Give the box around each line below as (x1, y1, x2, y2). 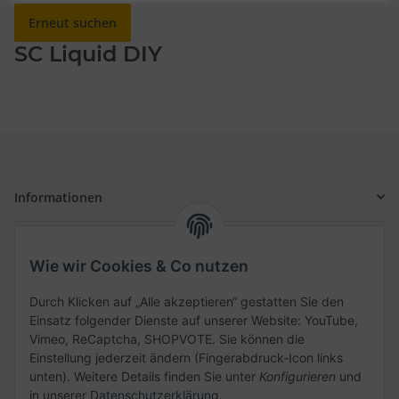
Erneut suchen (28, 13, 117, 31)
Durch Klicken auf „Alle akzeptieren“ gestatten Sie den (29, 294, 344, 310)
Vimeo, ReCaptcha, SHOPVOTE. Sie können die (29, 331, 305, 347)
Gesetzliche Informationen (14, 236, 175, 254)
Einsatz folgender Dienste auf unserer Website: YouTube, (29, 313, 358, 329)
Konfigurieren (259, 369, 336, 385)
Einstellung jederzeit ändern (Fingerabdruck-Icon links (29, 350, 343, 366)
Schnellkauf (14, 281, 85, 299)
